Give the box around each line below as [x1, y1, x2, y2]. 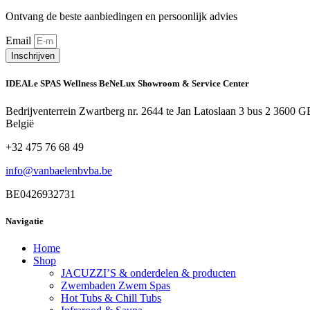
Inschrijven [11, 51, 55, 62]
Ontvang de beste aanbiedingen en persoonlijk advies [6, 10, 237, 23]
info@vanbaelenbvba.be [6, 164, 112, 176]
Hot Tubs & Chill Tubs [61, 291, 161, 304]
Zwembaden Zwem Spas [61, 279, 170, 291]
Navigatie [6, 215, 44, 226]
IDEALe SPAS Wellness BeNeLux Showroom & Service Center [6, 78, 249, 89]
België [6, 117, 34, 129]
